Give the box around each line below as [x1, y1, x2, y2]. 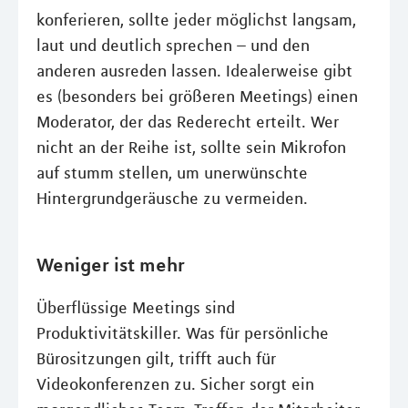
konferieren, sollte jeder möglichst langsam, [36, 10, 356, 30]
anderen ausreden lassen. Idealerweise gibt [36, 61, 352, 81]
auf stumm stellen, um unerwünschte [36, 163, 308, 183]
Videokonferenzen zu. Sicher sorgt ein [36, 374, 314, 394]
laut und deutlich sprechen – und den [36, 36, 310, 56]
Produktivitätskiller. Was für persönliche [36, 323, 329, 343]
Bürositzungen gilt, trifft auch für [36, 349, 276, 369]
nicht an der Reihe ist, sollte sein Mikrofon [36, 138, 346, 158]
